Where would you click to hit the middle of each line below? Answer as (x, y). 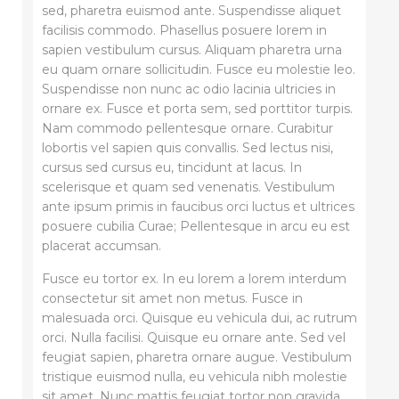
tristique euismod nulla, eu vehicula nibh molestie (194, 376)
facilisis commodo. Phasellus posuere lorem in (184, 30)
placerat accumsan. (101, 245)
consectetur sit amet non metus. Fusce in (172, 298)
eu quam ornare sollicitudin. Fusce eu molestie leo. (198, 69)
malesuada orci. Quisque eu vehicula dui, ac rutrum (199, 318)
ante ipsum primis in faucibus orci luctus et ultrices (198, 206)
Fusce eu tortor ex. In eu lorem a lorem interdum (194, 278)
